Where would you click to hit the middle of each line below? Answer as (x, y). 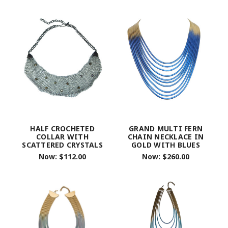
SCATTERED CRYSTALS (62, 145)
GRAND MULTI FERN (166, 128)
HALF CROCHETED (62, 128)
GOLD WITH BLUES (166, 145)
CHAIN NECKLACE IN (166, 136)
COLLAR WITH (62, 136)
